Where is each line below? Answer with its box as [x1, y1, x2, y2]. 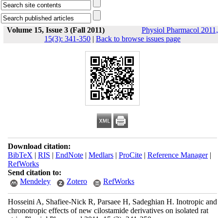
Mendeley [19, 177, 51, 185]
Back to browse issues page [96, 35, 181, 43]
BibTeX [7, 151, 33, 159]
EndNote [55, 151, 83, 159]
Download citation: [7, 142, 71, 150]
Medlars [88, 151, 113, 159]
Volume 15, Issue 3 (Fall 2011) [7, 26, 105, 34]
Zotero [66, 177, 87, 185]
